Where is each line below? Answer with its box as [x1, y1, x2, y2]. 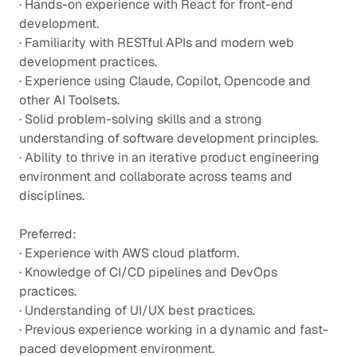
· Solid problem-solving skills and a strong [19, 110, 262, 127]
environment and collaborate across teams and [19, 167, 292, 185]
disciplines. [19, 186, 84, 204]
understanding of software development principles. [19, 129, 318, 147]
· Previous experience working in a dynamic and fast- [19, 320, 328, 338]
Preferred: [19, 225, 76, 242]
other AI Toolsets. [19, 91, 123, 108]
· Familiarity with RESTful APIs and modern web [19, 33, 294, 51]
